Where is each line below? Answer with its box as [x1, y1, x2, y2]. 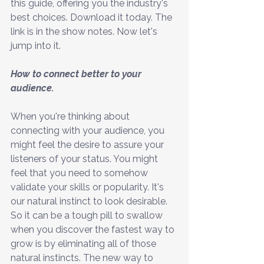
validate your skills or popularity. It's [11, 181, 166, 193]
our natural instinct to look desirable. [11, 195, 170, 207]
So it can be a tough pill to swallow [11, 209, 165, 221]
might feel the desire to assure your [11, 138, 166, 150]
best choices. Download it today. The [11, 11, 174, 23]
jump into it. [11, 39, 63, 51]
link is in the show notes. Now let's [11, 25, 160, 37]
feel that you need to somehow [11, 167, 150, 179]
